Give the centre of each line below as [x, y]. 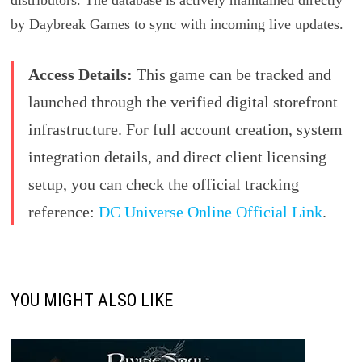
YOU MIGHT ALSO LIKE [91, 301]
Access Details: [80, 75]
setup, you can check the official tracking [163, 185]
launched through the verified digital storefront [183, 102]
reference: [63, 212]
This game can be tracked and [232, 75]
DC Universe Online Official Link [210, 212]
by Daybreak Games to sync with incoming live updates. [177, 25]
